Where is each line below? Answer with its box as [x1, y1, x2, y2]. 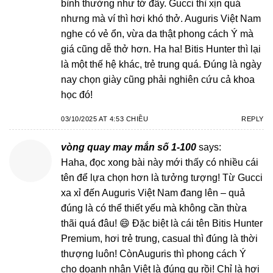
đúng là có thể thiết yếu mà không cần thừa [61, 202, 247, 213]
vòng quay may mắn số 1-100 [61, 141, 196, 152]
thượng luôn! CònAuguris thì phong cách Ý [61, 248, 246, 259]
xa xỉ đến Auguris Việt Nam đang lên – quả [61, 187, 245, 198]
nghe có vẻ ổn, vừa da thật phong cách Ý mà [61, 29, 253, 40]
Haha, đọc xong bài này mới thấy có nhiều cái [61, 157, 258, 168]
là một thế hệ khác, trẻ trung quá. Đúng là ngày [61, 59, 261, 70]
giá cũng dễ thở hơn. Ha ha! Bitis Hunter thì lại [61, 44, 261, 55]
